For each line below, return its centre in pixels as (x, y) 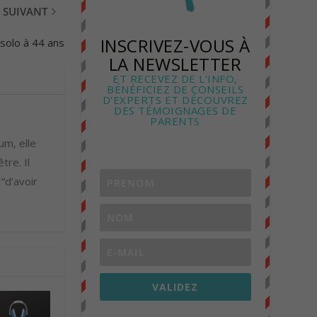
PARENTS (175, 121)
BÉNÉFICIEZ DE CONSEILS (175, 90)
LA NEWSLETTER (175, 64)
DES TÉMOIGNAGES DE (175, 111)
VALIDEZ (175, 287)
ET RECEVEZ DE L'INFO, (175, 79)
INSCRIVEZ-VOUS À (175, 46)
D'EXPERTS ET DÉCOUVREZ (175, 100)
